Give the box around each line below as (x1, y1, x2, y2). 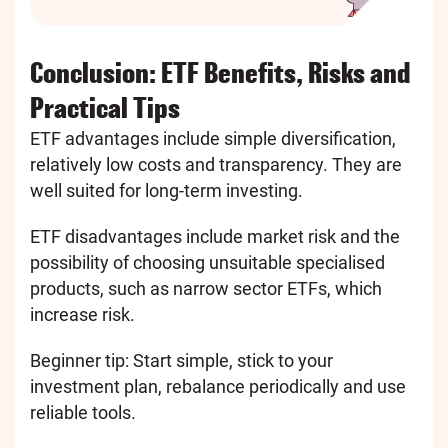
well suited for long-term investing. (30, 180, 303, 202)
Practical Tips (30, 93, 180, 124)
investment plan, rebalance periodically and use (30, 376, 406, 398)
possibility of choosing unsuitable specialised (30, 252, 385, 274)
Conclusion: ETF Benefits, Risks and (30, 58, 411, 89)
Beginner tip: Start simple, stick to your (30, 350, 333, 372)
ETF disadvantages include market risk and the (30, 226, 400, 248)
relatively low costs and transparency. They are (30, 154, 402, 176)
